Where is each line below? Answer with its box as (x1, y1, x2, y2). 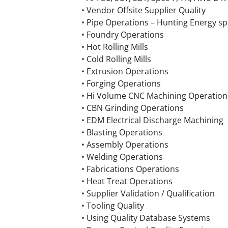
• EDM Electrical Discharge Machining (81, 115, 223, 126)
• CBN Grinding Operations (81, 102, 184, 113)
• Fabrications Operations (81, 163, 179, 175)
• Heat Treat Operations (81, 176, 173, 187)
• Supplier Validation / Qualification (81, 188, 215, 199)
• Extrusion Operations (81, 66, 168, 77)
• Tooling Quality (81, 200, 144, 211)
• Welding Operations (81, 151, 163, 162)
